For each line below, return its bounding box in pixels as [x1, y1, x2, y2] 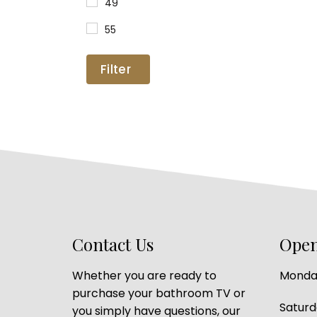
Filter [100, 60, 131, 78]
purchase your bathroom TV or [72, 284, 246, 301]
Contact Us [72, 232, 154, 255]
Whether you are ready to [72, 267, 217, 284]
